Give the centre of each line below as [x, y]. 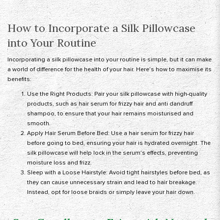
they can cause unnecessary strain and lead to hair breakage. [112, 183]
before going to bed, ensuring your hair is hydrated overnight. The [119, 143]
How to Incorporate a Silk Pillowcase [101, 28]
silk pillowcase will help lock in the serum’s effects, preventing [112, 153]
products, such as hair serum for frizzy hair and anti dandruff [110, 104]
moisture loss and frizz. [59, 163]
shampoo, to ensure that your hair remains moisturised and [110, 114]
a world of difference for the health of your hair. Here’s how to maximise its [110, 70]
